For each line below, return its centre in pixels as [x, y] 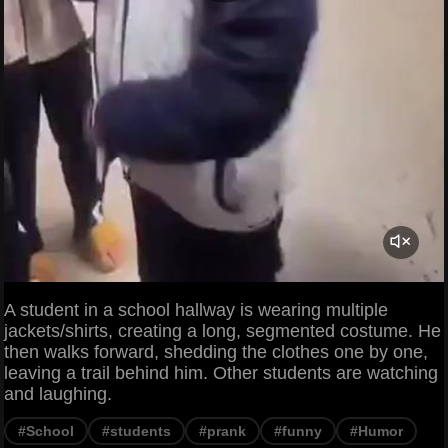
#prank [222, 430]
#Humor [376, 430]
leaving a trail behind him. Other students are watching [221, 372]
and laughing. [58, 393]
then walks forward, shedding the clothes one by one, [216, 351]
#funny [298, 430]
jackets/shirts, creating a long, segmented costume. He [222, 330]
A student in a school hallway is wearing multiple [196, 309]
